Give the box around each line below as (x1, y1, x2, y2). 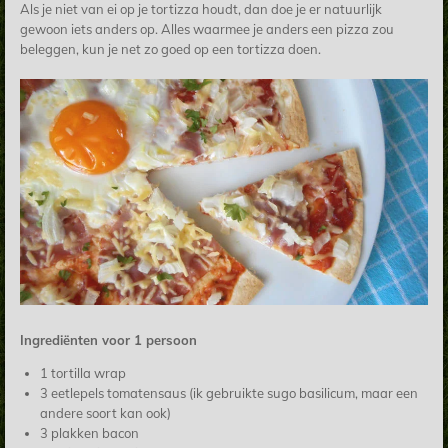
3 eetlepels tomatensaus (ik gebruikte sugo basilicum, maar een (39, 385, 418, 402)
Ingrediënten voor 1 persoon (20, 332, 197, 349)
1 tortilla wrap (39, 365, 126, 382)
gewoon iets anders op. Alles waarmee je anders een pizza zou (20, 21, 394, 38)
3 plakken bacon (39, 425, 139, 442)
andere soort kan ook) (39, 405, 171, 422)
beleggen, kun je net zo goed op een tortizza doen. (20, 41, 324, 58)
